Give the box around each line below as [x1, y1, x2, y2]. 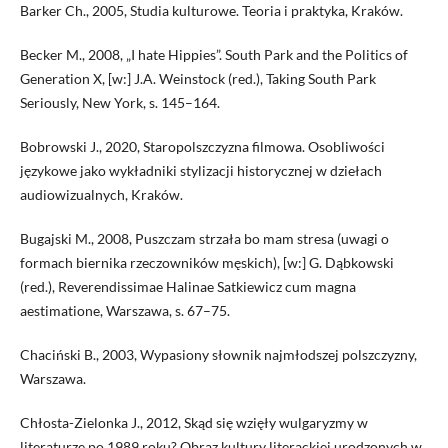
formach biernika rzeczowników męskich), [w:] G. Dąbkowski [19, 253, 394, 271]
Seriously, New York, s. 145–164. [19, 93, 220, 111]
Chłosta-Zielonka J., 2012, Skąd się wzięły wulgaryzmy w [19, 413, 368, 431]
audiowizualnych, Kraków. [19, 185, 183, 203]
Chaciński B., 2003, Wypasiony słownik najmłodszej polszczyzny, [19, 345, 417, 363]
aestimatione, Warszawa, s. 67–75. [19, 301, 230, 319]
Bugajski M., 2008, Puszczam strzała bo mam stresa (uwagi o [19, 229, 389, 247]
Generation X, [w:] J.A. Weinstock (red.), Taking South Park [19, 69, 376, 87]
